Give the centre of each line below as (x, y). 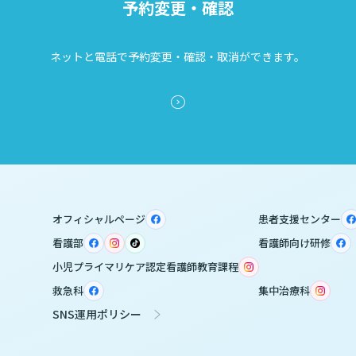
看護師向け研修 (295, 243)
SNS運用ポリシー (97, 313)
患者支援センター (300, 219)
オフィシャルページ (99, 219)
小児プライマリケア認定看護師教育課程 (145, 267)
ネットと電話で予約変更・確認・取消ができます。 (178, 57)
